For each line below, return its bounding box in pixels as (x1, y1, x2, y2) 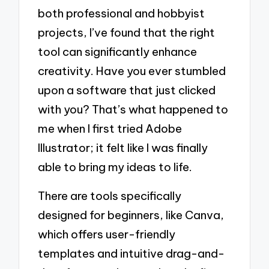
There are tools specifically (38, 188, 182, 203)
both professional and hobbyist (38, 5, 205, 20)
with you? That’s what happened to (38, 101, 229, 116)
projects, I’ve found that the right (38, 25, 216, 40)
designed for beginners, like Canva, (38, 207, 225, 222)
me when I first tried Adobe (38, 121, 183, 136)
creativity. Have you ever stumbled (38, 63, 226, 78)
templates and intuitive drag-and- (38, 246, 225, 261)
